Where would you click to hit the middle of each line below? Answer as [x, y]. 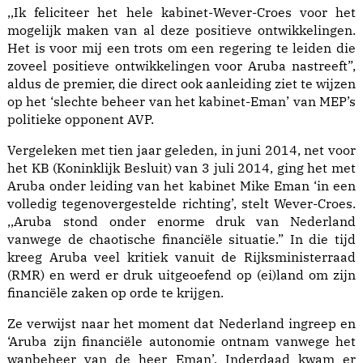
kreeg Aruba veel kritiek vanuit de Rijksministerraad [181, 257]
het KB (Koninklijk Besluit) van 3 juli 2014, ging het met [181, 168]
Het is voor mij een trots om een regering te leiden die [181, 48]
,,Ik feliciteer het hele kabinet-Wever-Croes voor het [181, 13]
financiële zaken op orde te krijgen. [115, 293]
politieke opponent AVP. [81, 120]
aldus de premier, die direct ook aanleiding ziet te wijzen [181, 84]
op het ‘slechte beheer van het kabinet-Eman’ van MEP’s [181, 102]
